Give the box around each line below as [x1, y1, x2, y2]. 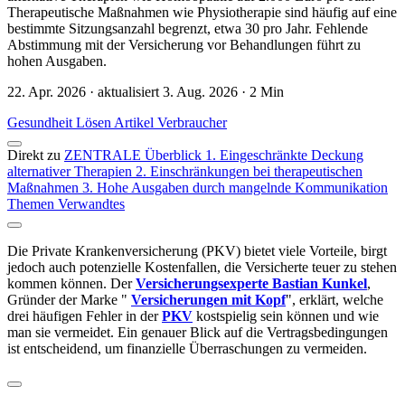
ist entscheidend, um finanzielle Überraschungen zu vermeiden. [7, 341, 367, 357]
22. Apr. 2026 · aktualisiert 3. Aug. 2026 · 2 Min [7, 84, 284, 100]
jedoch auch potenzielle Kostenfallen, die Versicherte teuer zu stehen [7, 259, 397, 276]
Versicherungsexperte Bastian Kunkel [136, 276, 367, 292]
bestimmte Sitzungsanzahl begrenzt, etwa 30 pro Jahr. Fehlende [7, 21, 368, 37]
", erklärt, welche [286, 292, 383, 308]
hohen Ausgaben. [7, 53, 107, 70]
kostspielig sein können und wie [193, 308, 379, 325]
